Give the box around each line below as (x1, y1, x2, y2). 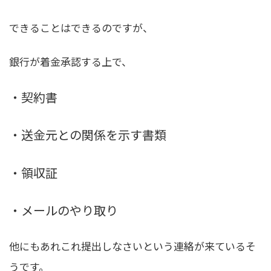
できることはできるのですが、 (9, 20, 153, 36)
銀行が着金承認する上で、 (9, 54, 132, 70)
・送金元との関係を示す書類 (9, 126, 166, 144)
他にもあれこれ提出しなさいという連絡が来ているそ (9, 238, 256, 253)
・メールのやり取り (9, 201, 118, 219)
